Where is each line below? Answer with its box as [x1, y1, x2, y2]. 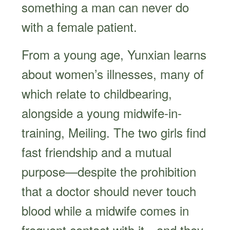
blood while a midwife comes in [22, 201, 189, 219]
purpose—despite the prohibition [22, 162, 197, 180]
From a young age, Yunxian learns [22, 45, 207, 63]
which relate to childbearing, [22, 84, 172, 102]
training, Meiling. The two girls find [22, 123, 206, 141]
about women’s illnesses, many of [22, 64, 204, 83]
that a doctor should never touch [22, 181, 197, 200]
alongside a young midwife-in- [22, 103, 182, 122]
